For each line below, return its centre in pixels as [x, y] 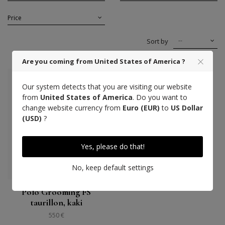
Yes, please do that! [113, 146]
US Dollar [187, 108]
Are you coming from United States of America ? [104, 61]
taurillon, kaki [56, 203]
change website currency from [72, 108]
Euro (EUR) [141, 108]
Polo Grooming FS [56, 192]
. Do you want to [160, 97]
